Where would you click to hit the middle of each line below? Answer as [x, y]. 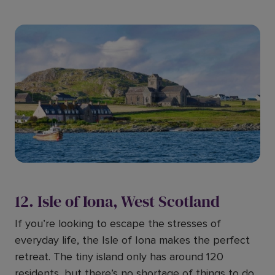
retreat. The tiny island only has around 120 [119, 257]
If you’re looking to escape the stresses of [118, 223]
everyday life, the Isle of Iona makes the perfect [132, 240]
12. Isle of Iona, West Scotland [117, 201]
